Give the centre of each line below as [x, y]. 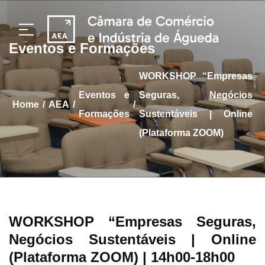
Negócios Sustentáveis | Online [132, 239]
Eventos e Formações [82, 48]
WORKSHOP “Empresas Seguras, [132, 222]
